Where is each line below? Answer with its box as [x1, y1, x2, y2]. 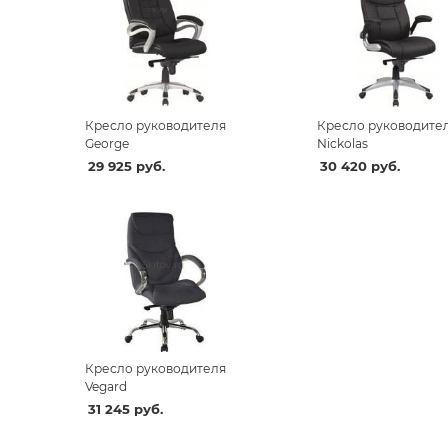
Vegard [84, 379, 127, 395]
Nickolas [316, 135, 368, 151]
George [84, 135, 129, 151]
